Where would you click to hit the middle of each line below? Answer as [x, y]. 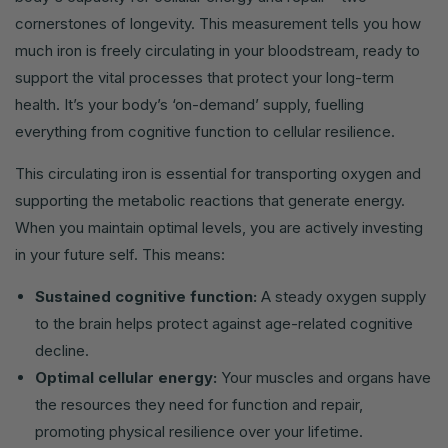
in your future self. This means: [120, 255]
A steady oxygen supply [341, 297]
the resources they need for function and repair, [199, 405]
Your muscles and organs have [324, 378]
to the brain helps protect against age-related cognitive [224, 324]
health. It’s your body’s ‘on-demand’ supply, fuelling [189, 105]
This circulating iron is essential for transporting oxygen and [218, 174]
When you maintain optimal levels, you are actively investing [219, 228]
